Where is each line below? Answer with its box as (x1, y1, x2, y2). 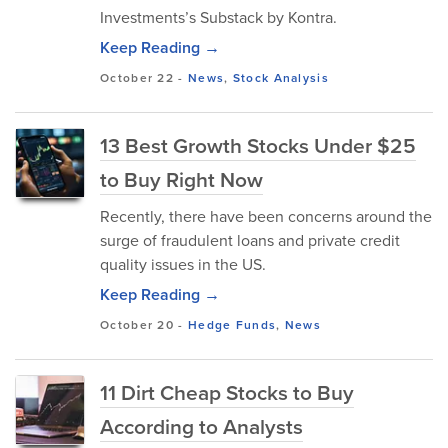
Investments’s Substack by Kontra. (100, 6, 337, 28)
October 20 (100, 316, 174, 333)
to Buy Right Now (100, 164, 263, 194)
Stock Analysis (232, 69, 329, 86)
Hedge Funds (187, 316, 277, 333)
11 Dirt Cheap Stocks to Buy (100, 377, 354, 407)
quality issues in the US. (100, 253, 266, 275)
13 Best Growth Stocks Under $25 (100, 130, 416, 160)
